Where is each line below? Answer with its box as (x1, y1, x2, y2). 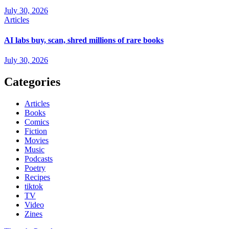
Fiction (25, 126, 47, 135)
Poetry (25, 163, 45, 172)
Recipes (25, 172, 50, 181)
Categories (4, 75, 60, 88)
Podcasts (25, 154, 53, 163)
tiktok (25, 181, 43, 191)
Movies (25, 135, 49, 145)
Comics (25, 117, 49, 126)
